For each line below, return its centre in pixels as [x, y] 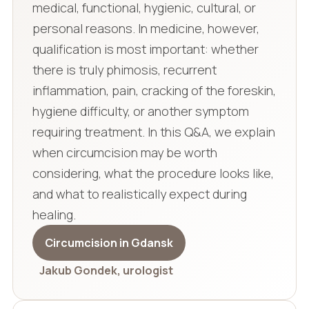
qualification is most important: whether [145, 49]
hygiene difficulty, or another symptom [140, 111]
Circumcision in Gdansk [109, 243]
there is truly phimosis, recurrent [124, 70]
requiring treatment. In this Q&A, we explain [153, 132]
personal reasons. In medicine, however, [146, 29]
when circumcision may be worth [124, 153]
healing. [54, 215]
